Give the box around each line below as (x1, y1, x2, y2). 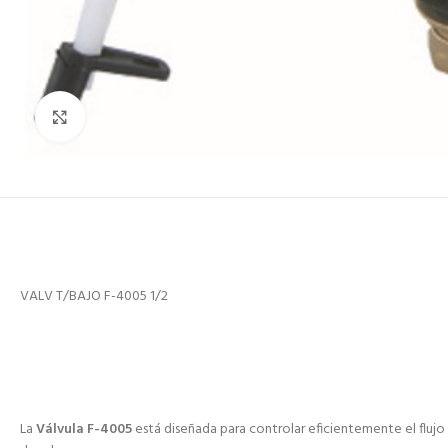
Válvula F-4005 (36, 418, 132, 442)
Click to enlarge (85, 106, 178, 127)
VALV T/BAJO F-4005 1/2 (20, 284, 168, 308)
